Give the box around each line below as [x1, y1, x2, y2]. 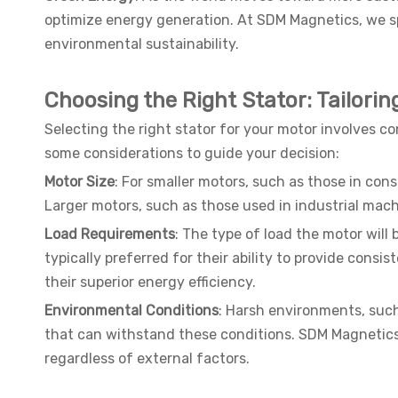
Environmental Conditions [44, 302, 219, 320]
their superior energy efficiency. [44, 274, 256, 291]
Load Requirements [44, 226, 175, 243]
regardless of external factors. [44, 350, 250, 368]
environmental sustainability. [44, 36, 239, 53]
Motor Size [44, 173, 115, 191]
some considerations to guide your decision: [44, 145, 339, 163]
